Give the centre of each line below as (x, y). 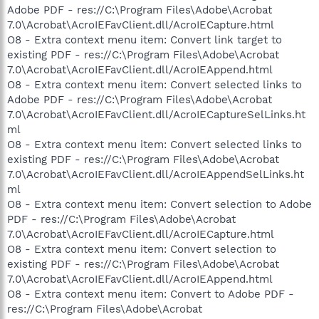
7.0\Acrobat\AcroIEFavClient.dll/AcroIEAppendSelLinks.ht (156, 174)
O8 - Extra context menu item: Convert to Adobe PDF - (151, 294)
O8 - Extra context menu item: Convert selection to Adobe (159, 204)
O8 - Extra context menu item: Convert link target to (145, 40)
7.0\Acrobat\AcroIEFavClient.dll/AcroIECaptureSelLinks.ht (156, 114)
